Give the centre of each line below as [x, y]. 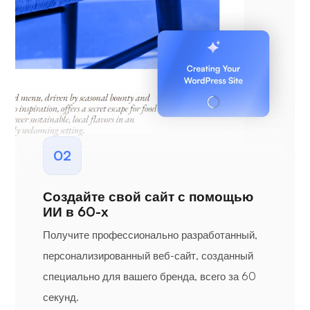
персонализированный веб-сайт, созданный [148, 256]
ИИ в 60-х [76, 212]
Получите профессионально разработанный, [150, 235]
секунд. [61, 298]
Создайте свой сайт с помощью [148, 197]
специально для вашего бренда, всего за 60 [149, 277]
